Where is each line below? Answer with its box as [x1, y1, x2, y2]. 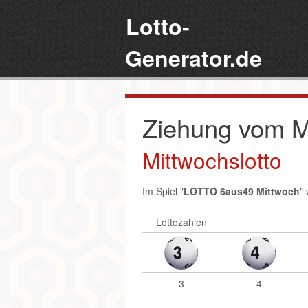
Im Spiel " [142, 184, 184, 198]
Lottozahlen [156, 215, 207, 229]
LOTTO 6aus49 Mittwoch [184, 184, 300, 198]
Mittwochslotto [142, 144, 282, 175]
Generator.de [125, 42, 262, 74]
